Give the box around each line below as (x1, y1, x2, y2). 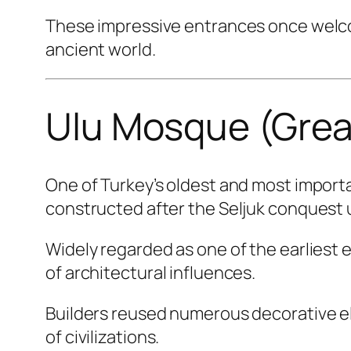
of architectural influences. (45, 260, 256, 284)
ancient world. (45, 38, 156, 62)
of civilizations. (45, 324, 160, 349)
